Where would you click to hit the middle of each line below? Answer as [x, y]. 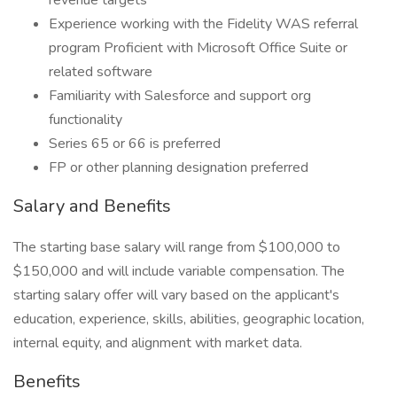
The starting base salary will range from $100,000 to [177, 247]
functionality [86, 120]
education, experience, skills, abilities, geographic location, [189, 319]
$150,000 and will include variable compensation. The [179, 271]
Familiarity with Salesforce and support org [180, 96]
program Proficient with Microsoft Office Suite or [198, 48]
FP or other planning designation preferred [179, 167]
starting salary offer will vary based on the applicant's [176, 295]
